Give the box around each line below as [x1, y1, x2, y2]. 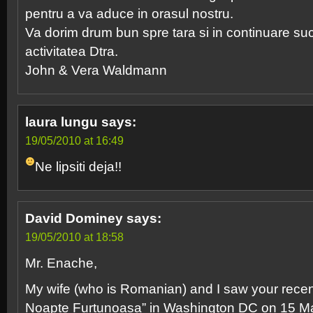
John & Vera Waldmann [25, 63, 167, 78]
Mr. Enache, [25, 256, 97, 270]
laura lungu [25, 115, 98, 129]
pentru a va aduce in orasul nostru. [25, 6, 233, 21]
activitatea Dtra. [25, 44, 118, 59]
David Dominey [25, 211, 123, 226]
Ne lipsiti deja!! [34, 159, 122, 174]
